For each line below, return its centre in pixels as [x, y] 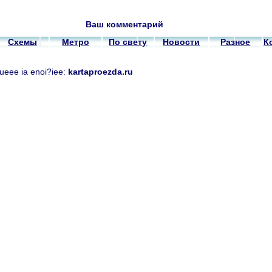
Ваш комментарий [125, 24]
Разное [236, 42]
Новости [182, 42]
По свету [128, 42]
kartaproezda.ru [101, 72]
